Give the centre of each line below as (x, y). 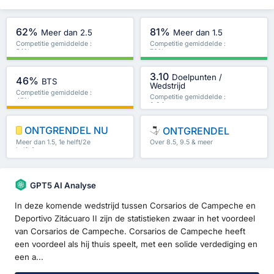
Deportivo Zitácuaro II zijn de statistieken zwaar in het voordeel (135, 219)
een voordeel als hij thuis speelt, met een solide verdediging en (136, 244)
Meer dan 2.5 (67, 32)
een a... (29, 257)
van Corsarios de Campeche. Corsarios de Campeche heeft (130, 231)
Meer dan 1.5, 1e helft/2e (53, 142)
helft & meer (34, 150)
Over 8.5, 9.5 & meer (181, 143)
